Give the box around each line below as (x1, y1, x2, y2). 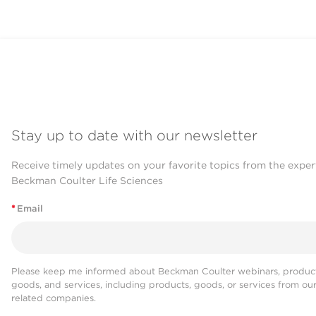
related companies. (11, 292, 96, 303)
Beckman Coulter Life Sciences (11, 175, 163, 187)
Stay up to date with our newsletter (11, 127, 257, 145)
